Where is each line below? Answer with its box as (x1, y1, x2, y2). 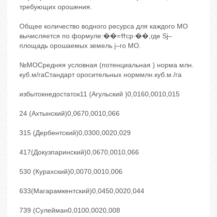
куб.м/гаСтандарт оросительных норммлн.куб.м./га (19, 71, 182, 79)
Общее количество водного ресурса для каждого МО (19, 22, 188, 31)
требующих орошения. (19, 3, 92, 11)
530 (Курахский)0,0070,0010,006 (19, 168, 123, 176)
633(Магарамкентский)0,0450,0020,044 (19, 187, 144, 195)
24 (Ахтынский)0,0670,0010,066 (19, 109, 120, 118)
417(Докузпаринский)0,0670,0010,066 (19, 148, 139, 156)
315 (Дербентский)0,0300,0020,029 (19, 129, 131, 137)
